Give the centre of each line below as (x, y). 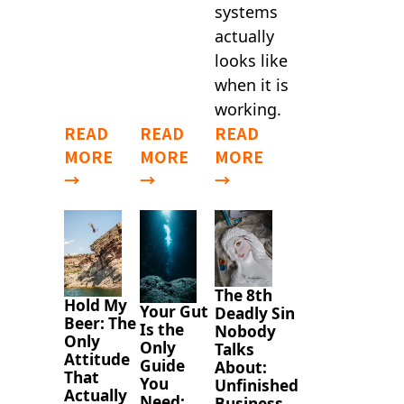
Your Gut (174, 311)
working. (248, 110)
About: (241, 368)
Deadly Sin (255, 314)
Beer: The (100, 323)
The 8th (244, 296)
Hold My (95, 305)
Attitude (96, 359)
